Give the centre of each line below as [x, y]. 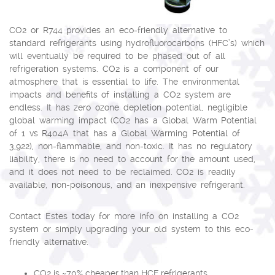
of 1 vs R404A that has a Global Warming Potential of [125, 133]
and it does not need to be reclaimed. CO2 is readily [122, 172]
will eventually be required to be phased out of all [118, 56]
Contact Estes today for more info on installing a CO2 [124, 216]
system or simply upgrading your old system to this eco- [132, 229]
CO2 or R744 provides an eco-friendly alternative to [118, 30]
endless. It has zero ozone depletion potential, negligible [128, 107]
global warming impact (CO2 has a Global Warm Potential [133, 120]
